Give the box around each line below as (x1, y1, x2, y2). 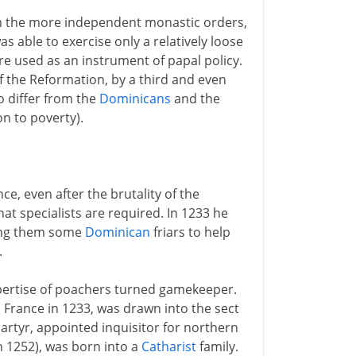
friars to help (149, 223, 230, 241)
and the (170, 90, 220, 107)
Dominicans (99, 90, 171, 107)
